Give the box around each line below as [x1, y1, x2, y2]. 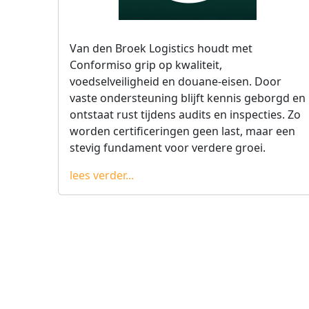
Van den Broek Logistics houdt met [70, 41, 252, 56]
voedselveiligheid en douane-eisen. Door [70, 74, 281, 89]
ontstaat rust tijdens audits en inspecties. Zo [70, 107, 301, 122]
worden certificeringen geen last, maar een [70, 123, 295, 139]
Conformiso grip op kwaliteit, [70, 57, 222, 72]
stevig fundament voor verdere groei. [70, 140, 266, 155]
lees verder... [70, 168, 134, 183]
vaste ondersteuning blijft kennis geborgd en [70, 90, 306, 106]
